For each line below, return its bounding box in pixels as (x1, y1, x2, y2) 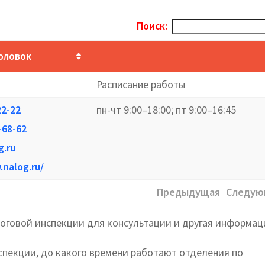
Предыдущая (157, 185, 220, 199)
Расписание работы (96, 77, 185, 91)
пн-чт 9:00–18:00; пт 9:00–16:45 (96, 102, 236, 117)
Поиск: (137, 18, 168, 33)
